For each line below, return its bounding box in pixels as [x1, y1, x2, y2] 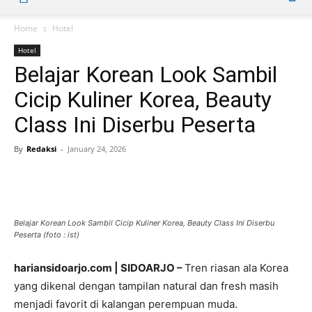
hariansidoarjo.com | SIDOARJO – [14, 261, 185, 274]
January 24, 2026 [68, 143, 126, 154]
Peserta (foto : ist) [14, 230, 79, 240]
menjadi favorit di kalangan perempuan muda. [14, 297, 237, 311]
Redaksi [26, 143, 56, 154]
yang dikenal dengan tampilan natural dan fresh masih [14, 279, 279, 292]
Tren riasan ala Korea [185, 261, 288, 274]
